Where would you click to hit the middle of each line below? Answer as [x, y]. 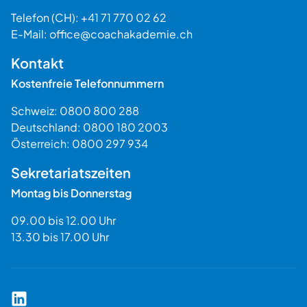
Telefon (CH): [46, 17]
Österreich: [41, 143]
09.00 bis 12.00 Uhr [63, 220]
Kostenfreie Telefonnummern [87, 83]
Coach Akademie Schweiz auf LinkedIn [111, 297]
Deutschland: [47, 127]
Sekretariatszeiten [71, 172]
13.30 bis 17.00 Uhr [60, 236]
